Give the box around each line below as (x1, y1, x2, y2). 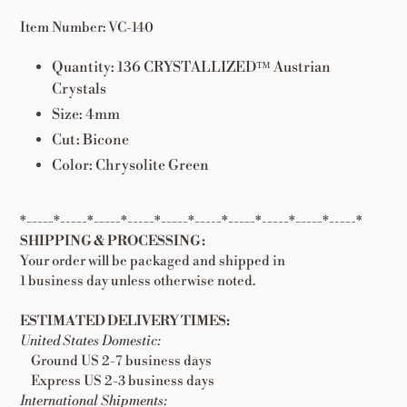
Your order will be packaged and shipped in (20, 253, 285, 271)
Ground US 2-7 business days (20, 352, 212, 371)
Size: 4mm (52, 104, 120, 124)
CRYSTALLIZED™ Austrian (144, 57, 331, 76)
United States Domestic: (20, 333, 161, 351)
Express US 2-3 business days (20, 372, 214, 391)
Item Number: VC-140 (20, 19, 154, 37)
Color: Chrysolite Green (52, 155, 209, 174)
